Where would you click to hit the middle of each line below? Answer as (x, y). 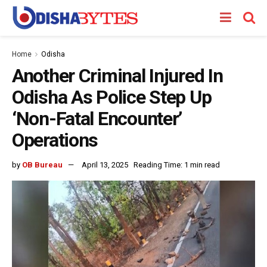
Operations (55, 140)
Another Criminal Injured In (117, 76)
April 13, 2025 (105, 164)
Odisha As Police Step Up (112, 97)
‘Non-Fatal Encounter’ (97, 119)
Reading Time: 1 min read (177, 164)
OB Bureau (42, 164)
